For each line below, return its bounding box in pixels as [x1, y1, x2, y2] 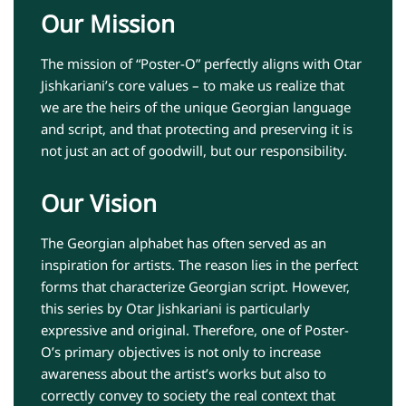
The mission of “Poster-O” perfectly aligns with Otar [41, 53, 362, 72]
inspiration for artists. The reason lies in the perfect [41, 255, 358, 274]
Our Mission [41, 6, 175, 40]
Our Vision [41, 186, 157, 219]
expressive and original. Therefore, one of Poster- [41, 320, 349, 339]
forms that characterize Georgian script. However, [41, 276, 350, 295]
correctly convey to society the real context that [41, 385, 335, 404]
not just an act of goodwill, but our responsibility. [41, 140, 347, 159]
